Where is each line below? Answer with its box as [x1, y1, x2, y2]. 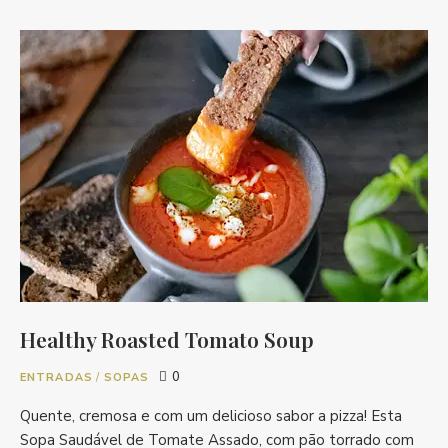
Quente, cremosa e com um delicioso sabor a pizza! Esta [20, 405, 402, 426]
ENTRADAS [20, 369, 93, 385]
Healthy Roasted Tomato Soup [20, 324, 314, 353]
